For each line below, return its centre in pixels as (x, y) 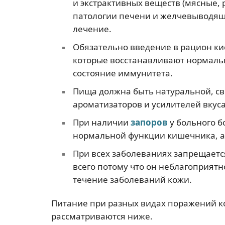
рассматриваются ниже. (102, 216)
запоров (149, 122)
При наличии (101, 122)
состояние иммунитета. (123, 73)
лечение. (92, 29)
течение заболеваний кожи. (132, 179)
